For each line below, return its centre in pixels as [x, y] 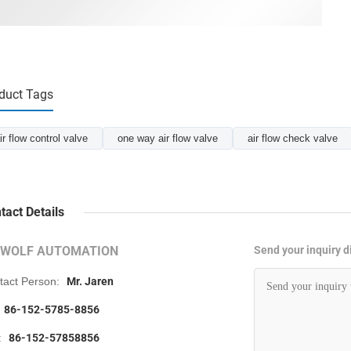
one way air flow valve [168, 138]
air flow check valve [293, 138]
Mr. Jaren [90, 281]
